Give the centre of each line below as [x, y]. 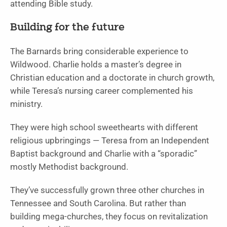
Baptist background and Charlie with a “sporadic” [104, 154]
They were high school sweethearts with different [104, 127]
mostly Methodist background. [69, 167]
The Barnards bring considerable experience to [99, 51]
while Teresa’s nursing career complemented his [102, 91]
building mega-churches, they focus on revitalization [109, 216]
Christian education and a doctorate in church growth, [112, 78]
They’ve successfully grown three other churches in [107, 190]
